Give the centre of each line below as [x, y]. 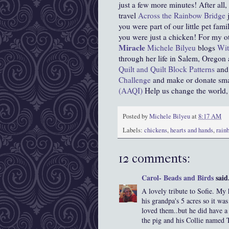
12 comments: [154, 159]
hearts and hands [192, 130]
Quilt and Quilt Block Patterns [167, 69]
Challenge [135, 80]
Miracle [132, 48]
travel [128, 16]
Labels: [133, 130]
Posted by [136, 116]
